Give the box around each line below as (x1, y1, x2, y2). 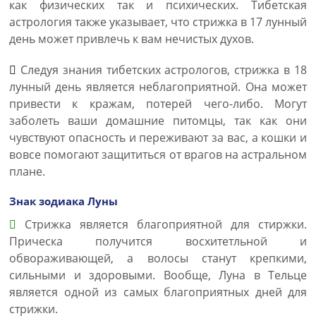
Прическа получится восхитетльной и (9, 233, 307, 249)
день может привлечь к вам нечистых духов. (9, 31, 254, 47)
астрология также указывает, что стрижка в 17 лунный (9, 14, 307, 30)
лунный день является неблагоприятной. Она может (9, 79, 307, 95)
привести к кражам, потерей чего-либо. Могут (9, 96, 307, 111)
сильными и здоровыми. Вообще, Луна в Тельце (9, 267, 307, 283)
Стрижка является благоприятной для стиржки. (16, 217, 307, 232)
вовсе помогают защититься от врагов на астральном (9, 147, 307, 162)
